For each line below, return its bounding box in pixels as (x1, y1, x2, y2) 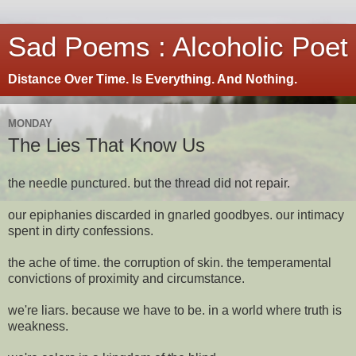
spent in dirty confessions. (8, 223, 157, 238)
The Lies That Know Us (8, 134, 205, 156)
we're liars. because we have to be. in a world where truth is (8, 303, 342, 317)
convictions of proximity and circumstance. (8, 271, 248, 285)
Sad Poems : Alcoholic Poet (8, 32, 348, 62)
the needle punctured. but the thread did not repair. (8, 176, 290, 190)
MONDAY (8, 117, 52, 130)
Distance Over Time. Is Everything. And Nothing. (8, 72, 297, 86)
